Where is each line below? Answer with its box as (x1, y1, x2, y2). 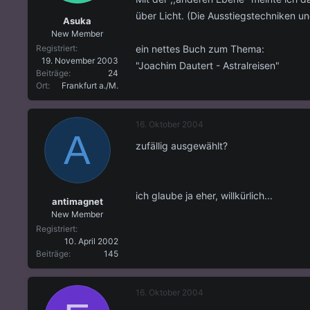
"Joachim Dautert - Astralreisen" (136, 59, 280, 71)
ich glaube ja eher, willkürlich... (136, 190, 273, 202)
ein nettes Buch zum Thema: (136, 42, 264, 55)
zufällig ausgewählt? (136, 140, 228, 152)
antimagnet (51, 195, 103, 207)
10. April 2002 (64, 235, 118, 246)
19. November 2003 (42, 55, 118, 66)
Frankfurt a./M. (62, 80, 118, 91)
